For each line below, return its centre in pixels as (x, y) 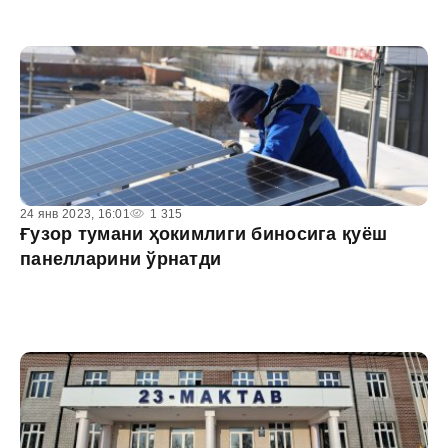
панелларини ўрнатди (121, 259)
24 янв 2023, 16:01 (75, 214)
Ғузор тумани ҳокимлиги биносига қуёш (204, 234)
